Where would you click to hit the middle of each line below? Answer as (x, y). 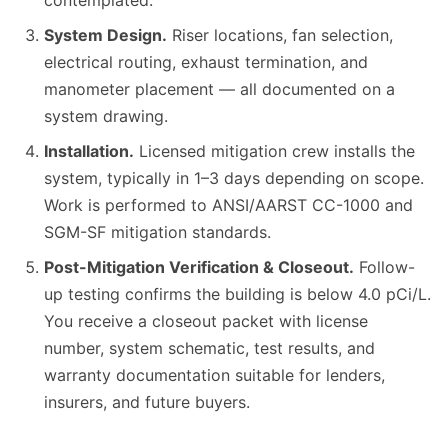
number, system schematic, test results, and (209, 348)
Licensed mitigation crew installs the (274, 151)
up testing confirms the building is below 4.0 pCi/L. (237, 294)
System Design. (105, 35)
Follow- (384, 267)
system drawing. (106, 116)
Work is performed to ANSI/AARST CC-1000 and (228, 205)
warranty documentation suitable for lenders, (214, 375)
